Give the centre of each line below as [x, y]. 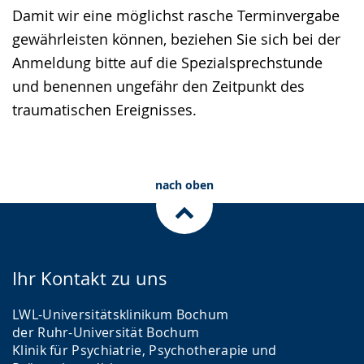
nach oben [184, 185]
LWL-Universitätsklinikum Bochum [121, 314]
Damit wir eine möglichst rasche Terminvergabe [176, 15]
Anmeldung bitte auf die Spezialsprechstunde [167, 63]
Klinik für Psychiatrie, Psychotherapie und [145, 350]
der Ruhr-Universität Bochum [106, 332]
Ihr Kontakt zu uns [90, 278]
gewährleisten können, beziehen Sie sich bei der [176, 39]
